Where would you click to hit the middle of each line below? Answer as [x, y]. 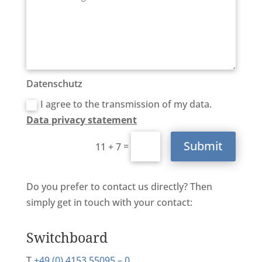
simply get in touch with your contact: [109, 202]
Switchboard [67, 237]
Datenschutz [55, 84]
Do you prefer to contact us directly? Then [119, 186]
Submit [204, 146]
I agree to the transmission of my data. [126, 104]
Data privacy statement [82, 120]
